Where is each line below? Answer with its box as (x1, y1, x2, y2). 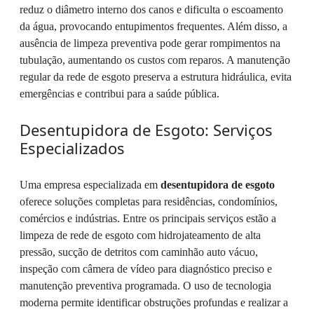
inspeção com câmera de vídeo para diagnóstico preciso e (20, 263, 272, 275)
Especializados (20, 137, 125, 159)
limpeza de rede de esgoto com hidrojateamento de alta (20, 229, 261, 242)
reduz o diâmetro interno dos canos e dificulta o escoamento (20, 4, 283, 16)
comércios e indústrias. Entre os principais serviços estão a (20, 212, 276, 225)
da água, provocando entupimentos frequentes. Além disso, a (20, 20, 287, 33)
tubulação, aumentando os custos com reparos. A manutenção (20, 54, 290, 67)
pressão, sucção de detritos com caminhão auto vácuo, (20, 246, 258, 259)
